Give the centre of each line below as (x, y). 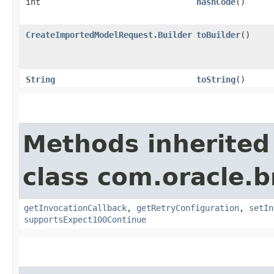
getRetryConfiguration (188, 208)
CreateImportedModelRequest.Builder (109, 35)
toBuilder (218, 35)
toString (216, 79)
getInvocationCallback (75, 208)
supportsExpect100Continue (85, 219)
